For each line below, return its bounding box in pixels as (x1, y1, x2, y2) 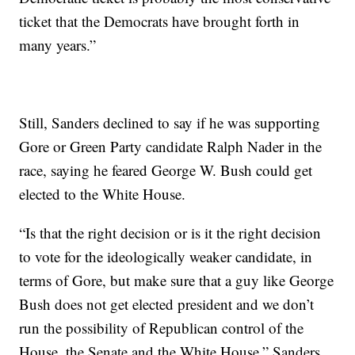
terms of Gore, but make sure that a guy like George (19, 270, 334, 290)
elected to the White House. (19, 184, 186, 204)
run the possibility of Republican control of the (19, 318, 304, 338)
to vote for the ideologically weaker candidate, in (19, 246, 313, 266)
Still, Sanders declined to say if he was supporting (19, 113, 321, 132)
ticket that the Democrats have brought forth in (19, 11, 300, 31)
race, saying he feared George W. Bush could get (19, 160, 313, 180)
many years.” (19, 35, 97, 55)
